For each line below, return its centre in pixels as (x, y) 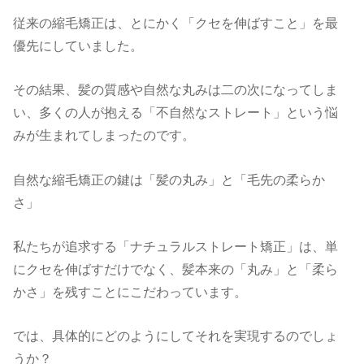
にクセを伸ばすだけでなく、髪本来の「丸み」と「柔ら (176, 269)
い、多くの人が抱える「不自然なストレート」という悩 (176, 113)
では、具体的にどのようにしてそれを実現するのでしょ (176, 336)
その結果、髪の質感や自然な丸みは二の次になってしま (176, 90)
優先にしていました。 (78, 45)
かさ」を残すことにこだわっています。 (130, 292)
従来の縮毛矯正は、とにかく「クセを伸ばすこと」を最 (176, 23)
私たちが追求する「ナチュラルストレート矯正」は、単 (176, 247)
